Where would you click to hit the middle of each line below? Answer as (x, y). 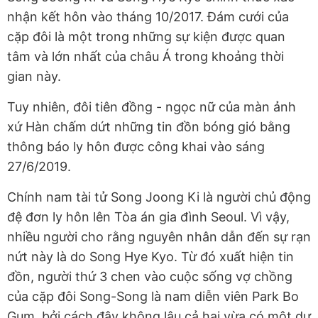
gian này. (34, 77)
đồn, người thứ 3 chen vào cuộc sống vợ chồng (150, 277)
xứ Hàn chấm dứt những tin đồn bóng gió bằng (149, 127)
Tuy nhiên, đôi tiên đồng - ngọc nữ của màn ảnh (152, 107)
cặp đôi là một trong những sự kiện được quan (146, 37)
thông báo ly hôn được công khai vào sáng (136, 147)
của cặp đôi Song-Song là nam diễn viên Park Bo (153, 297)
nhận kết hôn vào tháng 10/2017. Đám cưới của (148, 17)
